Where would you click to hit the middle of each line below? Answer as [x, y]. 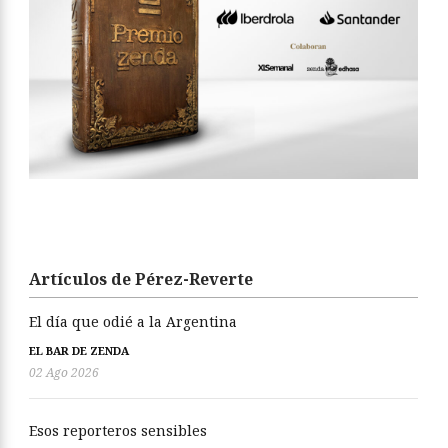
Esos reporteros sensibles [118, 430]
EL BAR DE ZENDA [79, 350]
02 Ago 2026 [64, 372]
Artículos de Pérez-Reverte [141, 278]
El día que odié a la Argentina [133, 321]
